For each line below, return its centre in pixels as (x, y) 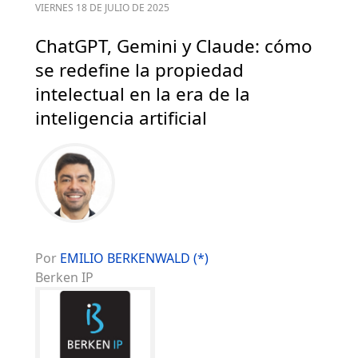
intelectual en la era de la (143, 94)
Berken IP (64, 278)
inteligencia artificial (121, 118)
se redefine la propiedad (139, 70)
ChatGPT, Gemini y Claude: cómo (174, 46)
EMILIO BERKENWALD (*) (134, 259)
